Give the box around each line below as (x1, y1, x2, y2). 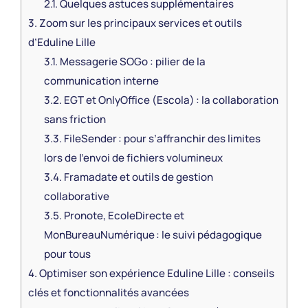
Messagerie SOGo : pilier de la (57, 54, 206, 69)
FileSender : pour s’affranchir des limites (61, 131, 261, 146)
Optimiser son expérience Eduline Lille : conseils (37, 265, 274, 280)
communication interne (43, 73, 159, 88)
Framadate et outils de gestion (61, 169, 213, 184)
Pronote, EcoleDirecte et (61, 208, 184, 223)
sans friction (43, 111, 106, 126)
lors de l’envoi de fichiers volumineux (43, 150, 223, 165)
